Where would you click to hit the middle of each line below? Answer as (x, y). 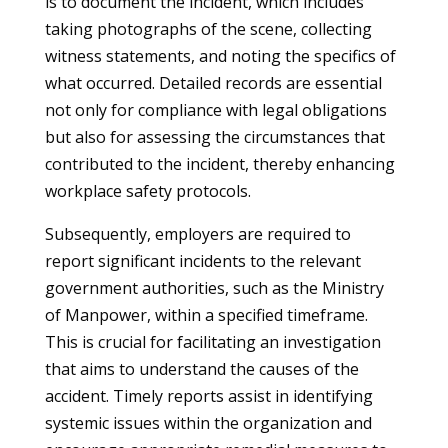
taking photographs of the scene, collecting (208, 29)
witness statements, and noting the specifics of (220, 56)
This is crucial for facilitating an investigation (212, 342)
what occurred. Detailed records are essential (213, 83)
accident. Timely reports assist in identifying (208, 396)
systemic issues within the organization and (208, 423)
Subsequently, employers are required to (197, 234)
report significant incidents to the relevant (202, 261)
